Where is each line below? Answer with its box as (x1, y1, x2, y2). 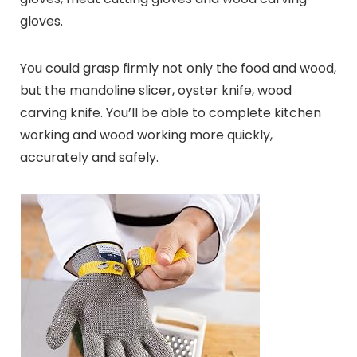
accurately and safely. (19, 147, 159, 167)
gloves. (19, 11, 63, 30)
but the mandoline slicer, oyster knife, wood (19, 80, 292, 100)
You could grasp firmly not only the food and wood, (19, 58, 336, 77)
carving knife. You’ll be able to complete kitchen (19, 103, 321, 122)
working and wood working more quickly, (19, 125, 273, 144)
